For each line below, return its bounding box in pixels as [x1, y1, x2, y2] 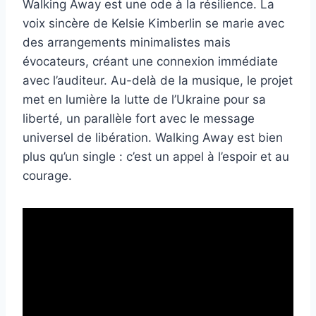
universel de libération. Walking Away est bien [23, 130, 283, 145]
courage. [23, 169, 72, 183]
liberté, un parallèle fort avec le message [23, 111, 255, 126]
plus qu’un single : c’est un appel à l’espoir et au [23, 150, 289, 164]
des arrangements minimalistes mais [23, 35, 231, 50]
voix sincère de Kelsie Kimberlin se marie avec [23, 16, 284, 31]
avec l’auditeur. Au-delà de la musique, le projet [23, 73, 293, 88]
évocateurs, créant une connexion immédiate [23, 54, 278, 69]
